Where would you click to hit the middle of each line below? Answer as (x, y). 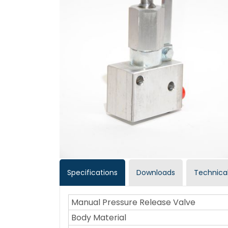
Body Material (99, 217)
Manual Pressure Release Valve (133, 202)
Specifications (92, 172)
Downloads (156, 172)
